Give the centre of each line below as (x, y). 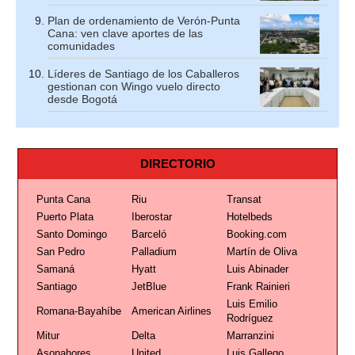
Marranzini (250, 336)
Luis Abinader (257, 269)
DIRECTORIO (177, 164)
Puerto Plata (65, 217)
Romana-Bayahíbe (78, 311)
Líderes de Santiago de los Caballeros (143, 74)
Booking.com (256, 234)
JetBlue (149, 286)
